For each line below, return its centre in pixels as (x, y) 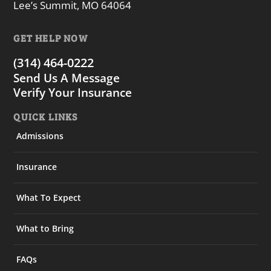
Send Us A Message (67, 78)
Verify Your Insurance (73, 93)
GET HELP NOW (51, 38)
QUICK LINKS (46, 117)
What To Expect (49, 198)
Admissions (40, 136)
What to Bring (45, 229)
